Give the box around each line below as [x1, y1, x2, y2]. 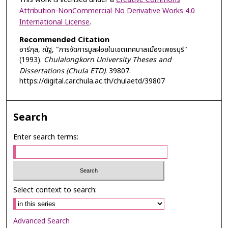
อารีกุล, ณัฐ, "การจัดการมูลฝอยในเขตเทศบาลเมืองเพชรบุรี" [19, 44, 187, 55]
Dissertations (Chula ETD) [19, 65, 105, 76]
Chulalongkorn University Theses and [43, 54, 172, 65]
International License [19, 16, 90, 27]
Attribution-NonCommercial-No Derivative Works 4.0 [19, 5, 195, 16]
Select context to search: [13, 184, 97, 195]
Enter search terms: [13, 132, 79, 143]
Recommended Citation [19, 34, 109, 46]
